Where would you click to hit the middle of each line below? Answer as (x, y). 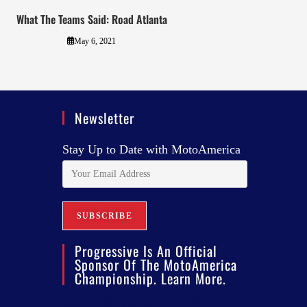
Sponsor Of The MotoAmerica (156, 264)
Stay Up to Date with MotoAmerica (151, 149)
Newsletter (105, 118)
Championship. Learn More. (150, 278)
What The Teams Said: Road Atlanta (91, 19)
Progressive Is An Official (146, 250)
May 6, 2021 (95, 41)
